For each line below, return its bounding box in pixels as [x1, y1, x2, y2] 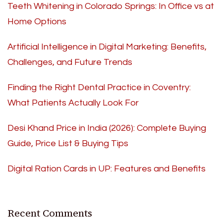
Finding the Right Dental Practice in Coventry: [7, 83, 191, 93]
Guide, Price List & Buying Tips [7, 139, 128, 149]
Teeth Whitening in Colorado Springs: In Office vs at [7, 1, 214, 11]
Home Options [7, 17, 66, 27]
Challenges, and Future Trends [7, 57, 132, 67]
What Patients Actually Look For [7, 98, 139, 108]
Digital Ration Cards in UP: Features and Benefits [7, 164, 206, 174]
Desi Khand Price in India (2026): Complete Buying [7, 123, 206, 133]
